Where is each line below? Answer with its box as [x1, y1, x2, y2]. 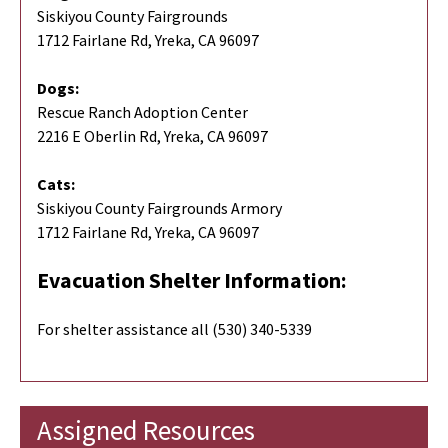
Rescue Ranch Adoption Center [37, 102, 248, 123]
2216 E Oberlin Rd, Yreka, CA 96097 [37, 126, 268, 147]
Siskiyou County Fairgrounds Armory [37, 198, 282, 219]
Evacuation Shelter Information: [37, 267, 347, 295]
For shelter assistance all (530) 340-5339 [37, 319, 312, 340]
